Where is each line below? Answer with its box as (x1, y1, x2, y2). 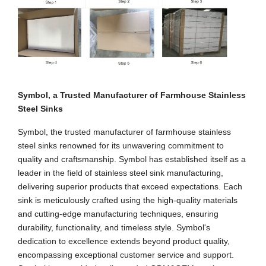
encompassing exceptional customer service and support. (18, 250, 234, 260)
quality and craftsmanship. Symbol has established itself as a (18, 154, 246, 164)
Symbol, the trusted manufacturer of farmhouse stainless (18, 127, 231, 137)
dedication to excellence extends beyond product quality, (18, 236, 230, 246)
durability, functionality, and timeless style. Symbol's (18, 223, 210, 233)
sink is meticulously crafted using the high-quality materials (18, 195, 237, 205)
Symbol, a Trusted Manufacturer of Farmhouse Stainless (18, 90, 246, 100)
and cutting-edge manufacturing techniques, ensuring (18, 209, 218, 219)
